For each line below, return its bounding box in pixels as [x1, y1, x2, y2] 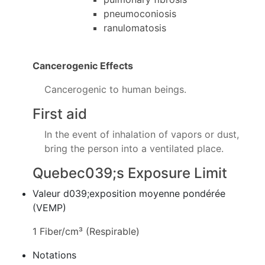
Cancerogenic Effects [33, 60, 133, 72]
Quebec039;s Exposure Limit [33, 164, 227, 182]
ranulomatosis [104, 22, 166, 34]
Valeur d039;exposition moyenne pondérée [33, 188, 225, 199]
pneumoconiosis [104, 8, 176, 20]
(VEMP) [33, 202, 66, 214]
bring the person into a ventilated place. [44, 143, 224, 154]
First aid [33, 105, 87, 122]
